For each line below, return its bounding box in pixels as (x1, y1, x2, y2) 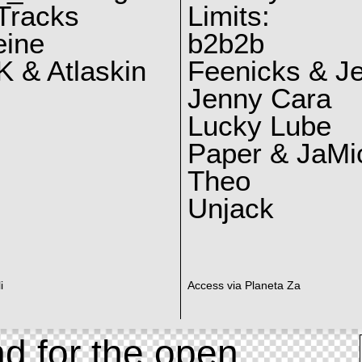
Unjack (187, 192, 274, 224)
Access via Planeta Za (187, 280, 301, 293)
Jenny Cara (187, 82, 331, 114)
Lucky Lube (187, 110, 331, 141)
